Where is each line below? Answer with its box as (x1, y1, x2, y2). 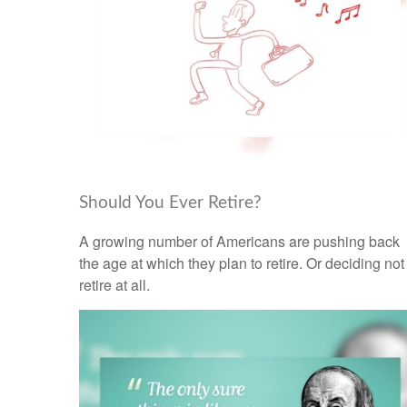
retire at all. (79, 273, 150, 295)
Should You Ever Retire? (79, 194, 262, 213)
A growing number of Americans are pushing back (79, 230, 400, 252)
